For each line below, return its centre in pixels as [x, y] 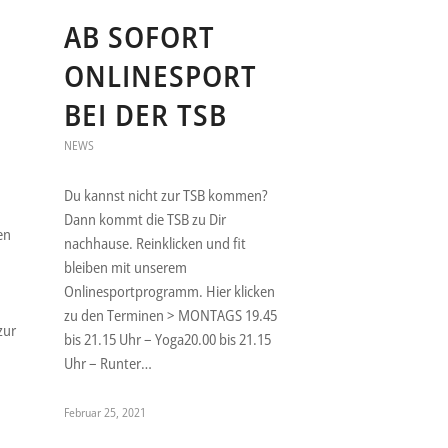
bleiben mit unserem [125, 267]
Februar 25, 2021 [104, 413]
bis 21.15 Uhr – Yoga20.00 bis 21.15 [167, 339]
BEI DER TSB [145, 115]
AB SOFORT [139, 37]
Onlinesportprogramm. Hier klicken [169, 291]
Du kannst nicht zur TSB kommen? [165, 195]
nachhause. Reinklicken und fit [154, 243]
